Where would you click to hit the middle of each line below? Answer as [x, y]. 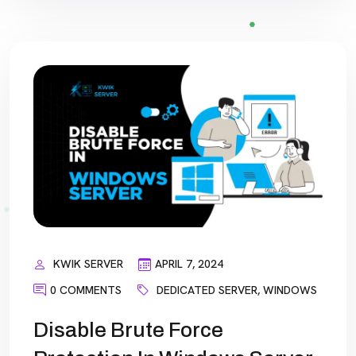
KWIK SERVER [88, 264]
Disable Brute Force [128, 330]
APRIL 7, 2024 [189, 264]
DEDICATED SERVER [207, 290]
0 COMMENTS [86, 290]
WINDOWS [290, 290]
